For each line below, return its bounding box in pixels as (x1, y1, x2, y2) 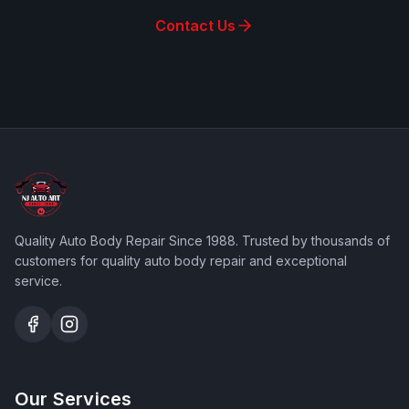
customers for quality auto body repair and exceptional (15, 253, 347, 268)
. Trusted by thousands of (236, 233, 390, 248)
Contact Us (155, 16, 236, 35)
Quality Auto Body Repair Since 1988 (15, 233, 236, 248)
